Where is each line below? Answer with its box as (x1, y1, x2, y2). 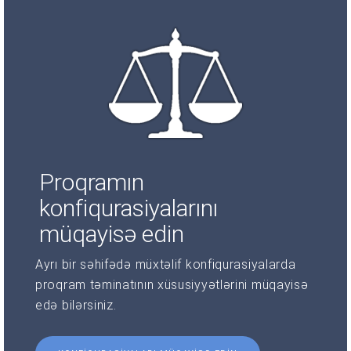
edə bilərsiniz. (35, 297, 117, 313)
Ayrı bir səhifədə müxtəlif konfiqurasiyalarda (35, 256, 296, 272)
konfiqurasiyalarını (39, 194, 218, 222)
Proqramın (39, 168, 144, 196)
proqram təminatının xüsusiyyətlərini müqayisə (35, 277, 309, 292)
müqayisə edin (39, 219, 184, 248)
